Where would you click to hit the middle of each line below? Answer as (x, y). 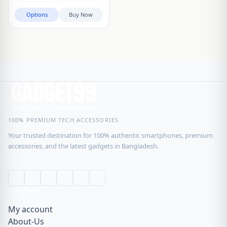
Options (37, 14)
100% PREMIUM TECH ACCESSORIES (63, 120)
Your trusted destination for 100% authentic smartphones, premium (110, 135)
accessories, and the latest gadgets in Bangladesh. (83, 146)
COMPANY (25, 190)
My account (30, 209)
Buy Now (81, 14)
